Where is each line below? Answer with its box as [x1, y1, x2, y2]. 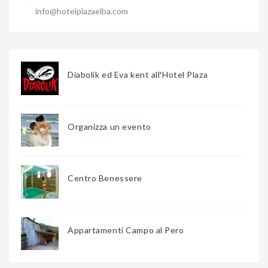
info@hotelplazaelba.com [35, 6, 128, 17]
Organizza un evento [68, 121, 151, 132]
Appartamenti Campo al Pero [68, 224, 184, 235]
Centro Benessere [68, 173, 142, 184]
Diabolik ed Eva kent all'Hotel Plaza [68, 69, 208, 80]
